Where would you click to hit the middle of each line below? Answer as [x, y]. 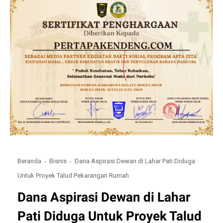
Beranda [30, 161]
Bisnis [58, 161]
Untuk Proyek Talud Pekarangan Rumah [73, 175]
